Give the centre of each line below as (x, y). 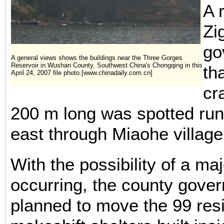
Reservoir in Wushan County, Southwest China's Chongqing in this (107, 65)
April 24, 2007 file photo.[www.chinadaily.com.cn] (82, 72)
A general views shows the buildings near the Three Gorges (97, 57)
